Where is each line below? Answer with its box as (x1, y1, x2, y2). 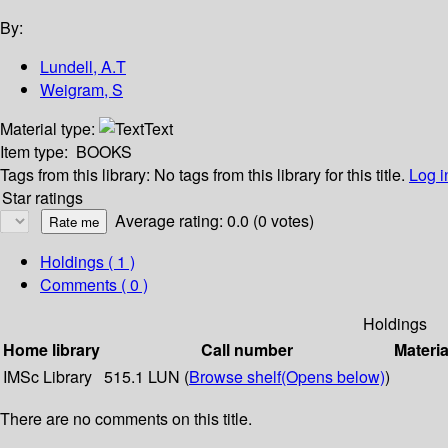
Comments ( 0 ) (40, 273, 148, 297)
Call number (201, 338, 293, 362)
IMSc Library (3, 365, 92, 389)
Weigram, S (40, 78, 123, 102)
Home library (3, 338, 100, 362)
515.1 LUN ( (104, 365, 189, 389)
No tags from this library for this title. (154, 163, 405, 187)
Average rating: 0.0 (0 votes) (115, 209, 314, 233)
